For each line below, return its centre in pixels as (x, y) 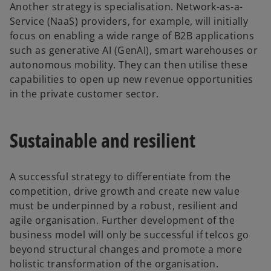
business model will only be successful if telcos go (129, 235)
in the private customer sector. (84, 94)
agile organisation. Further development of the (122, 220)
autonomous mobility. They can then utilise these (129, 65)
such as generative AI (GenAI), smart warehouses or (134, 51)
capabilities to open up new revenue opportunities (132, 80)
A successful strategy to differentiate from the (120, 177)
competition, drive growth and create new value (125, 191)
